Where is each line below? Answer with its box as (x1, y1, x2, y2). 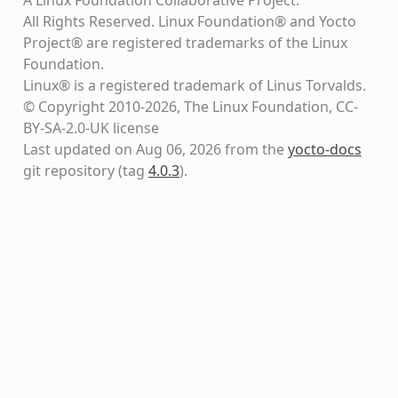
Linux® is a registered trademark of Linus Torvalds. (22, 75, 366, 95)
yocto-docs (287, 139, 362, 159)
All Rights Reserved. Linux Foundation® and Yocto (22, 11, 356, 31)
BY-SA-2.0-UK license (22, 117, 159, 138)
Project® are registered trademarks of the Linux (22, 32, 347, 52)
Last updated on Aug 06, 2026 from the (22, 139, 288, 159)
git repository (22, 160, 115, 180)
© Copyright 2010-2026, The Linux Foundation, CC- (22, 96, 358, 116)
